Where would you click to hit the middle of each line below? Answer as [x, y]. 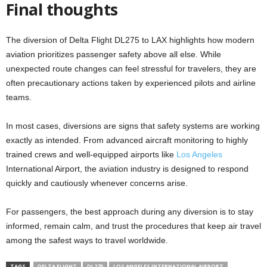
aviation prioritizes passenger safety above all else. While [114, 54]
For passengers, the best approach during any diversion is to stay [130, 211]
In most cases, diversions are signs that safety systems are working [133, 125]
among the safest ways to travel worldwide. [87, 240]
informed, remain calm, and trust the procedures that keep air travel [133, 226]
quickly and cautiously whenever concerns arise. [97, 183]
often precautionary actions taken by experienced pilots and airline [131, 83]
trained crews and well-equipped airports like [91, 154]
